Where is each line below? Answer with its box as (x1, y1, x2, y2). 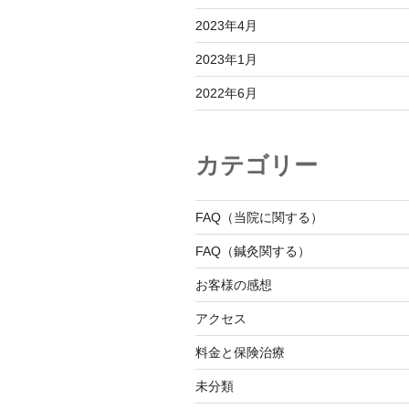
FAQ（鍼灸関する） (195, 243, 310, 258)
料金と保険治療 (195, 344, 285, 360)
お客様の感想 (195, 277, 272, 292)
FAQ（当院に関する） (195, 209, 323, 225)
